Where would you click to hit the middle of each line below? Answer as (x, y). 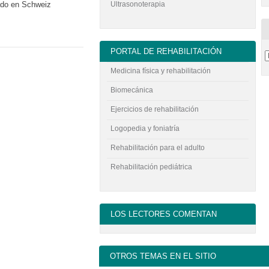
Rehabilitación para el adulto (158, 148)
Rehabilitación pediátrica (152, 167)
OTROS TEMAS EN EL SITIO (163, 256)
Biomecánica (132, 90)
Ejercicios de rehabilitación (155, 110)
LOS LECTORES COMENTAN (164, 214)
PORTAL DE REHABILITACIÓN (166, 51)
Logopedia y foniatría (145, 129)
